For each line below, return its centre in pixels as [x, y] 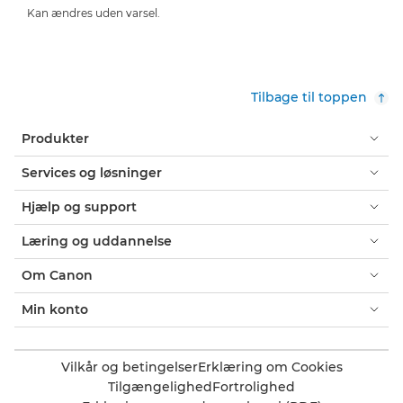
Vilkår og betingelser [129, 367]
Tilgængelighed [160, 386]
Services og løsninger [92, 172]
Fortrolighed [254, 386]
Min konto [55, 309]
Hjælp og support [79, 206]
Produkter [55, 138]
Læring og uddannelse [97, 241]
